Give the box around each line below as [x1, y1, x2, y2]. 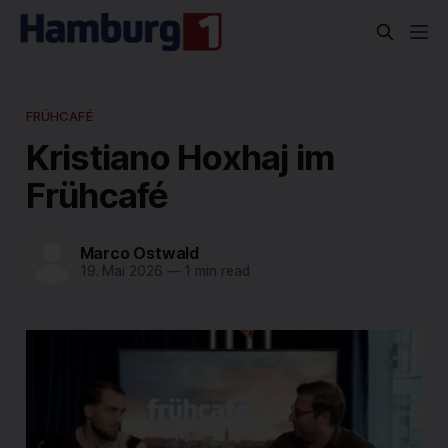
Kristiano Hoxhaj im [25, 135, 335, 178]
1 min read [180, 263, 250, 280]
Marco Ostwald [79, 243, 199, 264]
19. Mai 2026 [79, 263, 163, 280]
